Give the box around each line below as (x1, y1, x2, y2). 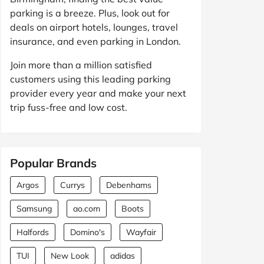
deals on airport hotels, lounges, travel (10, 21, 178, 33)
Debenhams (106, 179, 151, 190)
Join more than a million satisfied (10, 58, 152, 71)
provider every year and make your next (10, 87, 186, 99)
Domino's (70, 226, 105, 237)
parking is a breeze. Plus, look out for (10, 6, 170, 19)
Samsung (16, 203, 52, 214)
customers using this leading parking (10, 72, 171, 85)
